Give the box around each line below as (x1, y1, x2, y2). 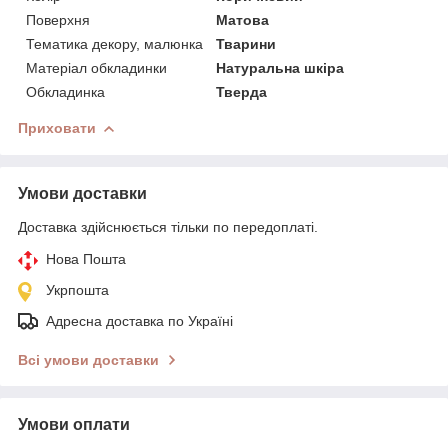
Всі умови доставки (18, 351, 159, 368)
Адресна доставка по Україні (46, 312, 233, 329)
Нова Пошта (46, 250, 126, 267)
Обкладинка (26, 83, 105, 100)
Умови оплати (18, 415, 130, 433)
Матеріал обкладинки (26, 59, 167, 76)
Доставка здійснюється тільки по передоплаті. (18, 218, 318, 235)
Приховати (18, 119, 96, 136)
